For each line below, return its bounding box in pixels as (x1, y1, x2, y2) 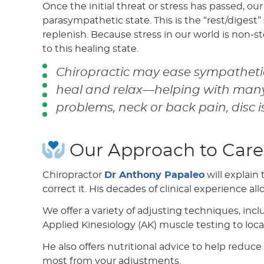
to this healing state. (42, 44, 138, 54)
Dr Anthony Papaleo (104, 170, 204, 180)
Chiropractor (42, 170, 104, 180)
